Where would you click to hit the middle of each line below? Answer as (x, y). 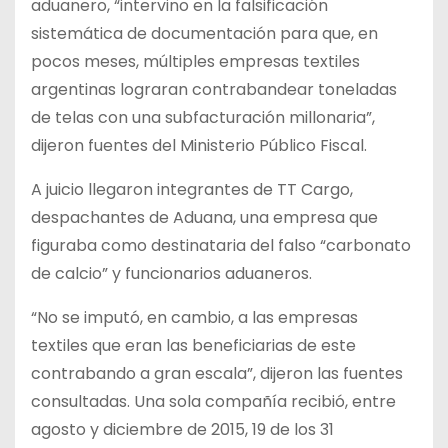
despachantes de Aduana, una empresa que (204, 217)
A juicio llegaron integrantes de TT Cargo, (192, 189)
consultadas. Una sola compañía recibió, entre (213, 401)
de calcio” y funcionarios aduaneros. (171, 273)
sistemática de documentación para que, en (204, 33)
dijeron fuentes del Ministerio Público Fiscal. (199, 145)
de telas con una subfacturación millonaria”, (203, 117)
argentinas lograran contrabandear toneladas (214, 89)
